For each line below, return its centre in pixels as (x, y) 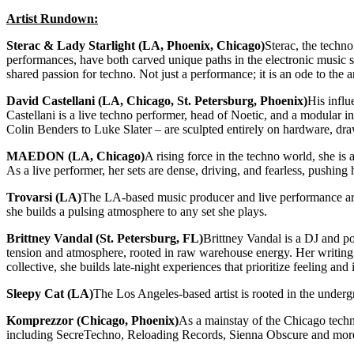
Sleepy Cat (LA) (50, 294)
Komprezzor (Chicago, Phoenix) (92, 321)
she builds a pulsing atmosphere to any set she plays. (137, 212)
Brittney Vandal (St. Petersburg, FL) (105, 239)
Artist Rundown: (52, 19)
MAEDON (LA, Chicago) (75, 156)
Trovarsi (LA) (44, 198)
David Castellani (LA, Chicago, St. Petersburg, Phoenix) (157, 101)
